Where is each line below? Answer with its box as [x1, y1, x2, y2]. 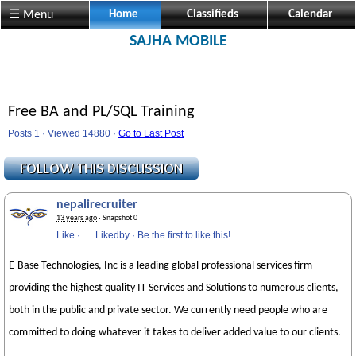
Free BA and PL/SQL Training [8, 104, 194, 120]
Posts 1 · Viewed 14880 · [8, 128, 118, 139]
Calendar [288, 9, 332, 21]
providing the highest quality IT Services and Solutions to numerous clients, [9, 282, 339, 294]
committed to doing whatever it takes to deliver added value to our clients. [9, 327, 341, 339]
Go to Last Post [118, 128, 184, 139]
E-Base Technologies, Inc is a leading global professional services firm [9, 260, 312, 272]
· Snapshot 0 [97, 214, 137, 222]
